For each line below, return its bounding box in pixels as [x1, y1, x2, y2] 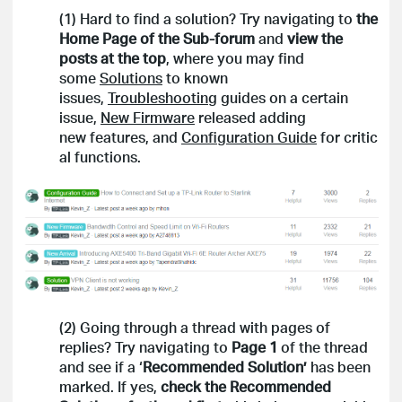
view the [287, 29, 343, 48]
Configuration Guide [181, 127, 317, 147]
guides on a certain [217, 88, 348, 108]
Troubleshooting [108, 88, 217, 108]
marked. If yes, [59, 377, 161, 397]
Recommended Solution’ [143, 357, 307, 377]
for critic [317, 127, 378, 147]
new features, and [59, 127, 181, 147]
